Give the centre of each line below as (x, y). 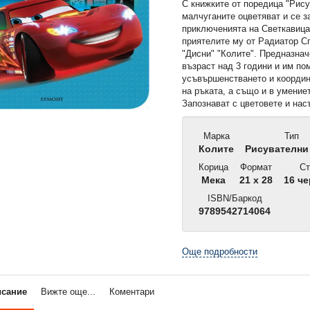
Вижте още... (68, 291)
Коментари (131, 291)
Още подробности (220, 251)
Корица (212, 167)
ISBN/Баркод (233, 198)
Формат (255, 167)
